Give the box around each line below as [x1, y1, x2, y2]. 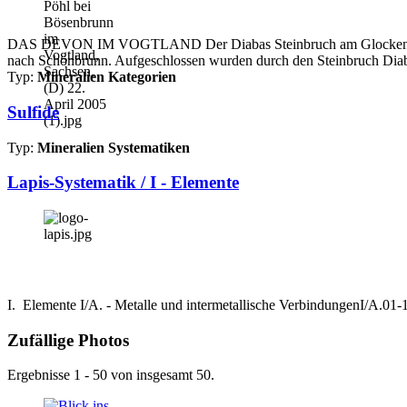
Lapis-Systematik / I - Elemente [7, 173, 239, 193]
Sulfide [7, 102, 59, 122]
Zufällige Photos [7, 330, 129, 350]
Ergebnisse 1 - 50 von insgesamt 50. [7, 367, 214, 383]
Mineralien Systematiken [37, 139, 190, 155]
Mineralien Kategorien [37, 69, 176, 85]
